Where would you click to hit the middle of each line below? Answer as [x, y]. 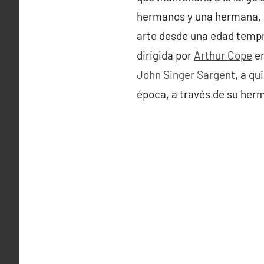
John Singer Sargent [186, 75]
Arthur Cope [223, 55]
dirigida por [165, 55]
